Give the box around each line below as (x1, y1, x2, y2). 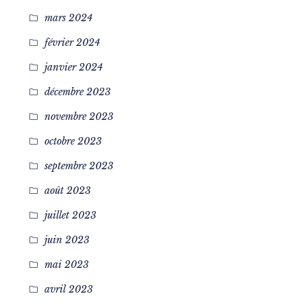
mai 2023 (44, 258, 89, 271)
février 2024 (44, 36, 100, 49)
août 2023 (44, 184, 91, 197)
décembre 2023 (44, 86, 111, 98)
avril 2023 (44, 283, 93, 295)
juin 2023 (44, 234, 90, 246)
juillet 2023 (44, 209, 97, 221)
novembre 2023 (44, 110, 114, 123)
